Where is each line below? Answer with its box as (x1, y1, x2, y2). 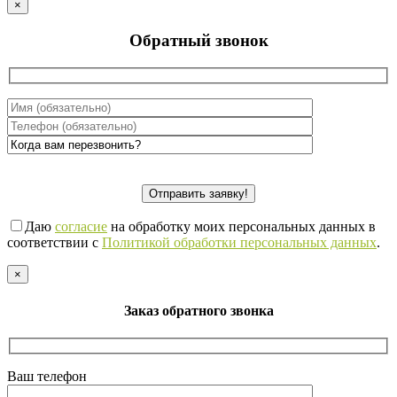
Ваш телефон (7, 369, 87, 385)
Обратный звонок (128, 30, 269, 50)
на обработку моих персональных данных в (107, 219, 376, 235)
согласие (55, 219, 107, 235)
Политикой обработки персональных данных (102, 235, 377, 251)
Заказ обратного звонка (123, 302, 274, 318)
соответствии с (7, 235, 102, 251)
